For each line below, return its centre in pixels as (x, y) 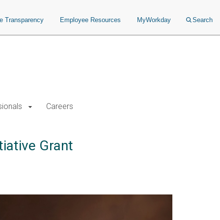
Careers (60, 106)
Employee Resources (90, 20)
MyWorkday (154, 20)
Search (203, 20)
